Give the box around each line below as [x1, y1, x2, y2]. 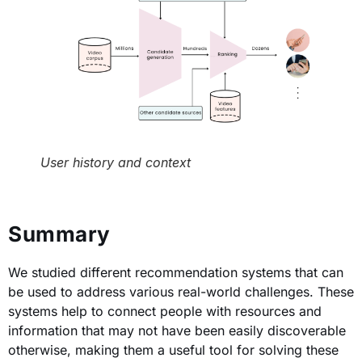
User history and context [40, 154, 191, 170]
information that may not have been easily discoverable [8, 322, 346, 339]
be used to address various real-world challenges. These [8, 284, 354, 300]
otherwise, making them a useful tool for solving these [8, 342, 339, 358]
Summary [8, 221, 111, 246]
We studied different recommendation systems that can [8, 264, 343, 280]
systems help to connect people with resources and [8, 303, 322, 319]
